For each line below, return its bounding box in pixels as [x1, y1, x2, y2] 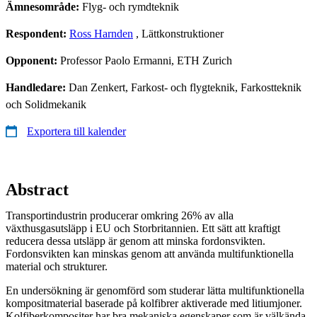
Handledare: [6, 81, 69, 93]
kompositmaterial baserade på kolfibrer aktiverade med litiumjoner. [6, 296, 302, 309]
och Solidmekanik [6, 98, 86, 110]
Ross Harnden [69, 27, 133, 40]
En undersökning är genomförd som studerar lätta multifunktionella [6, 284, 304, 296]
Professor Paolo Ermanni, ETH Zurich [60, 54, 232, 67]
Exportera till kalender [27, 125, 126, 137]
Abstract [6, 180, 69, 199]
